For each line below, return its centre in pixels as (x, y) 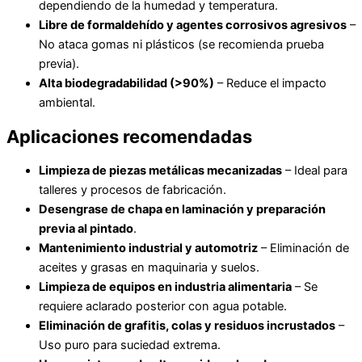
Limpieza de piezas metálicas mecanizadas (160, 171)
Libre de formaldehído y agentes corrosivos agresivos (193, 25)
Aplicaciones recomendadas (129, 137)
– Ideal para (315, 171)
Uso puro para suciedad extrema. (130, 345)
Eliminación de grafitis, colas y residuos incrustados (187, 326)
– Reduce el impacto (270, 83)
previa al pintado (86, 229)
